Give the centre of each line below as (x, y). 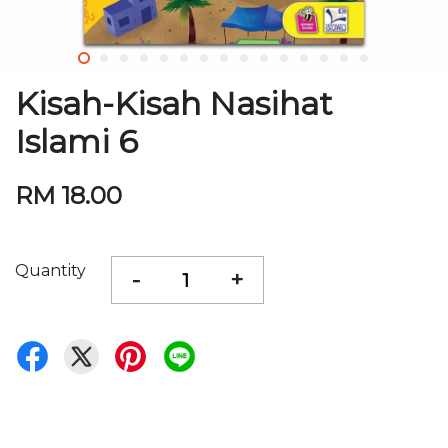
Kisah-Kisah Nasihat (174, 103)
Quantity (50, 270)
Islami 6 (76, 141)
